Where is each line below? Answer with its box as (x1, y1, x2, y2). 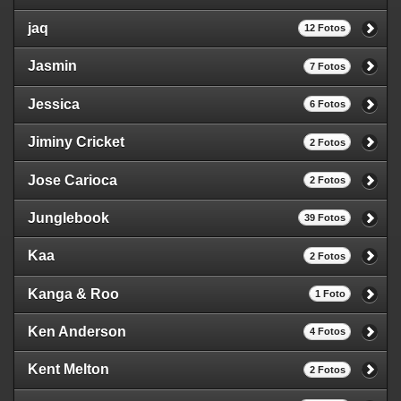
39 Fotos (303, 212, 346, 224)
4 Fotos (309, 326, 346, 337)
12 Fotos (303, 22, 346, 34)
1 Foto (314, 288, 346, 300)
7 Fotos (309, 60, 346, 72)
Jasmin (28, 58, 77, 74)
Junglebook (28, 209, 109, 226)
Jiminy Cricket (28, 134, 124, 150)
